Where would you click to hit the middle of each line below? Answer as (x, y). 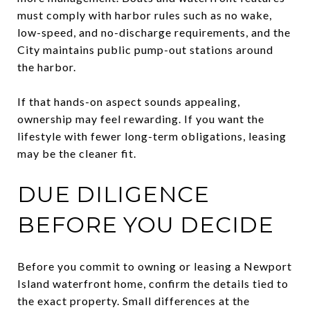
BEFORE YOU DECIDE (146, 224)
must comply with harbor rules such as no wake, (145, 15)
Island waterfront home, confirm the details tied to (153, 283)
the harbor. (47, 66)
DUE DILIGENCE (113, 194)
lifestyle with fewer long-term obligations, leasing (152, 136)
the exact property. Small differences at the (134, 300)
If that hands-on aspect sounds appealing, (129, 101)
